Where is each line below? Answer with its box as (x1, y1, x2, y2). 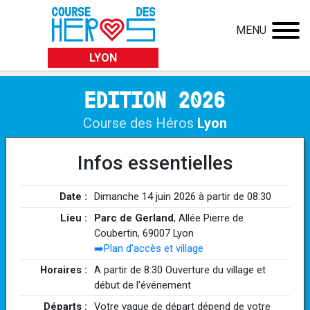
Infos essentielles (77, 152, 233, 174)
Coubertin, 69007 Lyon (93, 227, 194, 239)
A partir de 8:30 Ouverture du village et (93, 264, 266, 276)
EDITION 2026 (84, 91, 226, 108)
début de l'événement (93, 279, 191, 291)
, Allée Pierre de (173, 212, 244, 224)
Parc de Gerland (93, 212, 174, 224)
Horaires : (40, 264, 88, 276)
